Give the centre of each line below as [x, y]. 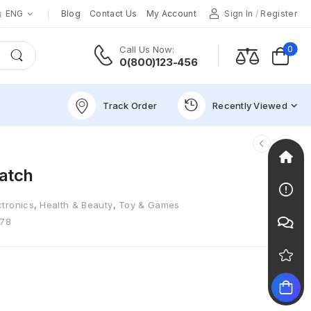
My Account [171, 14]
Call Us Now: [147, 49]
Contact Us [114, 14]
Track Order [130, 105]
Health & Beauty [76, 205]
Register [279, 14]
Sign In [239, 14]
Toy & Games [149, 205]
